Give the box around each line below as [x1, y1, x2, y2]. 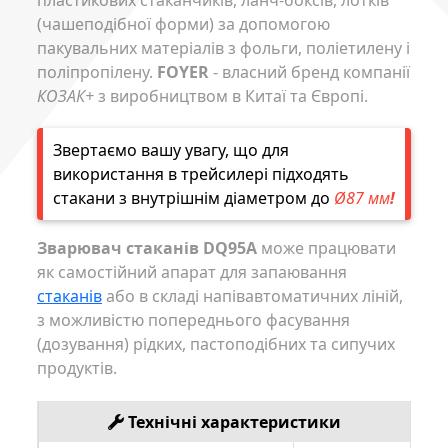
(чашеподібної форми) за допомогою [37, 12, 330, 35]
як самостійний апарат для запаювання [37, 261, 347, 284]
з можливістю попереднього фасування [37, 309, 350, 332]
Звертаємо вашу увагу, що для [53, 139, 289, 162]
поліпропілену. [37, 60, 157, 83]
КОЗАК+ [37, 84, 94, 107]
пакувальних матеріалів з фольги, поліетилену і [37, 36, 410, 59]
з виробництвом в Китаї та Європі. [94, 84, 368, 107]
